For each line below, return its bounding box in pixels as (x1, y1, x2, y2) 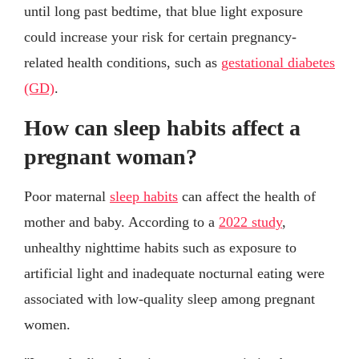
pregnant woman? (24, 144, 197, 170)
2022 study (219, 214, 282, 231)
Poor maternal (24, 188, 110, 205)
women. (24, 317, 71, 333)
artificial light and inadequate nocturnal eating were (24, 265, 325, 282)
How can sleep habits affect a (24, 115, 301, 141)
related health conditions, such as (24, 54, 221, 71)
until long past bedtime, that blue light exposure (24, 3, 303, 20)
